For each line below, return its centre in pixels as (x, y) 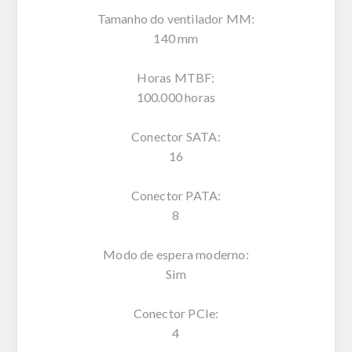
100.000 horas (176, 97)
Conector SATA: (176, 136)
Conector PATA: (176, 195)
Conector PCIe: (176, 313)
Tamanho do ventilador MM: (176, 18)
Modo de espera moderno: (176, 254)
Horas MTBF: (176, 77)
